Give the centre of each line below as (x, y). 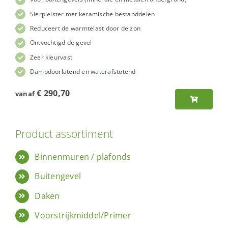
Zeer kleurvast (51, 57)
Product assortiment (64, 134)
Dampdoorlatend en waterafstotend (83, 72)
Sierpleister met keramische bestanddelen (92, 14)
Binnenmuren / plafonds (83, 157)
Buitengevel (58, 176)
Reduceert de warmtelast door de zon (85, 28)
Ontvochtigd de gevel (61, 43)
